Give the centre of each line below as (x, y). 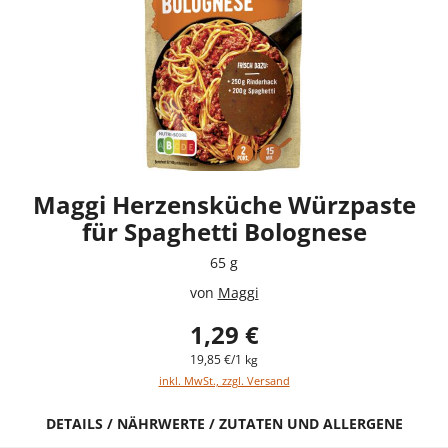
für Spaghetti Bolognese (224, 231)
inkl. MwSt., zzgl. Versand (224, 380)
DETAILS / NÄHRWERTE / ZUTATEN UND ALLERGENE (224, 423)
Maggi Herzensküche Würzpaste (224, 204)
